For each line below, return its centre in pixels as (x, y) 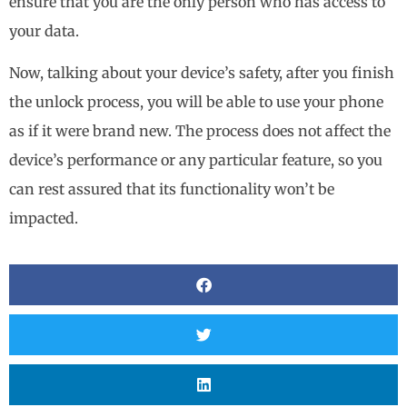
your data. (44, 30)
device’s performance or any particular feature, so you (196, 160)
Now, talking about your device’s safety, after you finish (202, 73)
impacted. (44, 218)
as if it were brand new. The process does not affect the (200, 131)
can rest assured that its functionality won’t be (172, 189)
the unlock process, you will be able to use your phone (196, 102)
